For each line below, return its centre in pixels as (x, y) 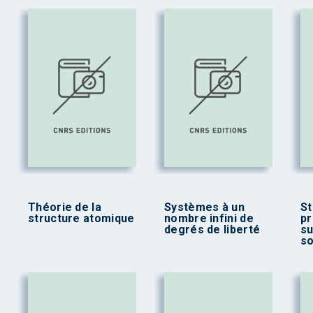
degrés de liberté (212, 230)
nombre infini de (209, 219)
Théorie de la (65, 208)
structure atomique (81, 219)
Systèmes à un (204, 208)
